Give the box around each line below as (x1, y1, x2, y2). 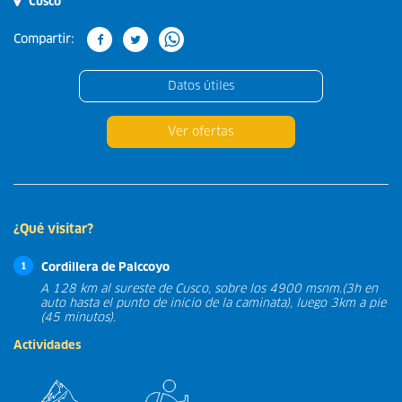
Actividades (13, 337, 81, 353)
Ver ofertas (168, 124, 234, 139)
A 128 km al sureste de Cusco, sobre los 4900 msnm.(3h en (40, 281, 378, 296)
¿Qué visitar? (13, 221, 93, 237)
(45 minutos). (40, 310, 116, 325)
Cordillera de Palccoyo (41, 259, 170, 275)
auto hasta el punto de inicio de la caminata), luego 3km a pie (40, 295, 386, 310)
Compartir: (13, 31, 74, 47)
